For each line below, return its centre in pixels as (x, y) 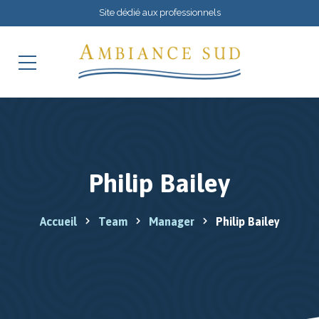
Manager (171, 221)
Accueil (58, 221)
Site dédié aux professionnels (159, 12)
